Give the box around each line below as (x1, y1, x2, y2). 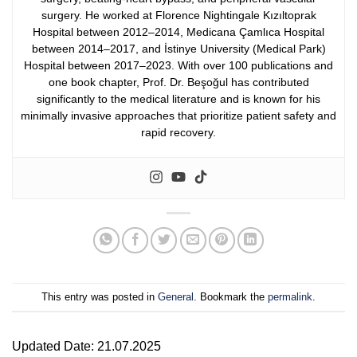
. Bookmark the (194, 290, 268, 303)
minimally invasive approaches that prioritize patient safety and (21, 109, 336, 123)
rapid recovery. (141, 126, 216, 139)
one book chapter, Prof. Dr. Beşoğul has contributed (48, 76, 309, 89)
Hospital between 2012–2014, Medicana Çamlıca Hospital (33, 25, 324, 39)
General (158, 290, 194, 303)
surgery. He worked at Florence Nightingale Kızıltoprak (41, 9, 316, 22)
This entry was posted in (41, 290, 158, 303)
